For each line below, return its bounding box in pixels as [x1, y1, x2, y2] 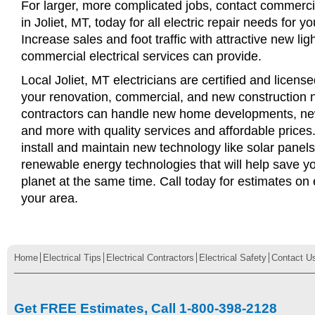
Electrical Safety [199, 252, 266, 263]
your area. [21, 191, 78, 205]
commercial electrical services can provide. [21, 49, 262, 63]
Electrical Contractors [106, 252, 194, 263]
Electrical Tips [43, 252, 101, 263]
